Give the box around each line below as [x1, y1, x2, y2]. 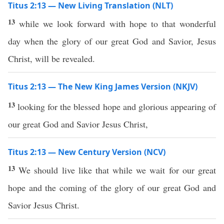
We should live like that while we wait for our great [18, 164, 216, 176]
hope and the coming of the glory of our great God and [8, 181, 216, 193]
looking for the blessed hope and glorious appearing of [17, 100, 216, 112]
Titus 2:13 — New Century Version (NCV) [8, 146, 165, 157]
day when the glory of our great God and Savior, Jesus [8, 35, 216, 47]
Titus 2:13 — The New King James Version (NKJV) [8, 81, 197, 92]
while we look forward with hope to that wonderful [19, 17, 216, 29]
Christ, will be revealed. [8, 52, 95, 64]
